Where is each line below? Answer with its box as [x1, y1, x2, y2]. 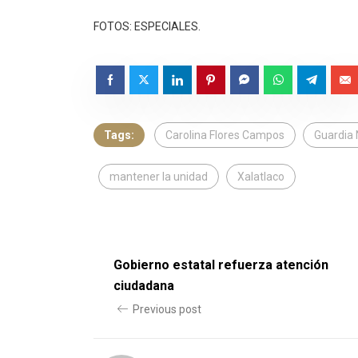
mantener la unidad [109, 170, 208, 184]
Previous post [133, 303, 201, 316]
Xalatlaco [237, 170, 284, 184]
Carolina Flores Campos [165, 129, 284, 142]
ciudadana [113, 278, 174, 294]
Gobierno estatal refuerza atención [113, 257, 328, 273]
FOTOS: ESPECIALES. [93, 20, 201, 34]
